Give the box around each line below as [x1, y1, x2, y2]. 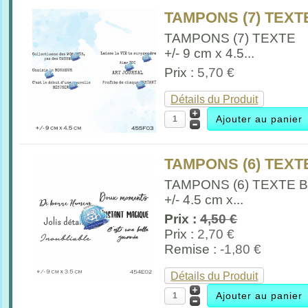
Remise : [164, 241, 221, 256]
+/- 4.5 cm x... [164, 192, 244, 207]
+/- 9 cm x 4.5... [164, 45, 255, 60]
